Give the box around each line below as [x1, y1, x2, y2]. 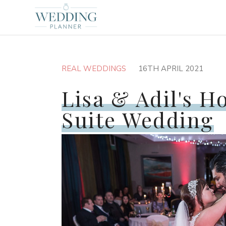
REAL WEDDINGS [62, 64, 126, 74]
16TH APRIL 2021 [138, 64, 203, 74]
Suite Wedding [62, 105, 214, 134]
